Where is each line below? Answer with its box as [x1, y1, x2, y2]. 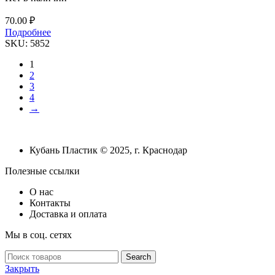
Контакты [29, 198, 71, 208]
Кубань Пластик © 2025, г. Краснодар [29, 145, 187, 155]
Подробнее [5, 27, 51, 37]
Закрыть [5, 263, 39, 274]
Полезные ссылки [5, 166, 80, 176]
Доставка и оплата [29, 209, 107, 219]
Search [126, 252, 151, 261]
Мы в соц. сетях [5, 230, 72, 240]
